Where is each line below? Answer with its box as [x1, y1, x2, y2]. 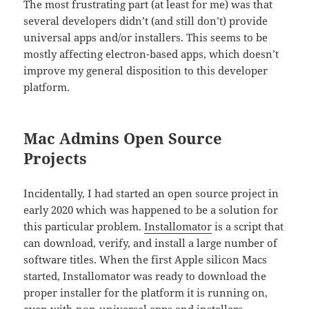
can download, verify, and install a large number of [23, 236, 278, 250]
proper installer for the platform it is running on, [23, 286, 268, 300]
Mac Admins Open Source [23, 128, 223, 149]
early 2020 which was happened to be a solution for [23, 203, 279, 217]
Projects [23, 148, 88, 169]
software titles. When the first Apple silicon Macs [23, 252, 268, 267]
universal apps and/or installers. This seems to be [23, 30, 268, 45]
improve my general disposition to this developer [23, 63, 268, 78]
